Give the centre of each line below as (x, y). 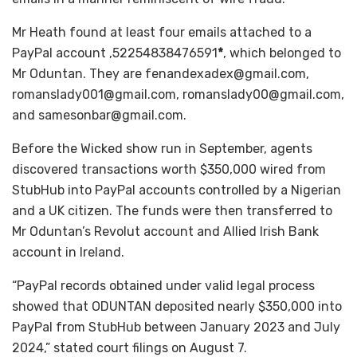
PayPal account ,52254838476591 (115, 53)
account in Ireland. (68, 252)
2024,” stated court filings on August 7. (129, 347)
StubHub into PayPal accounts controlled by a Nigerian (177, 190)
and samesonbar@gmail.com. (99, 115)
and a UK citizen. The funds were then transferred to (172, 210)
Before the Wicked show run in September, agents (162, 148)
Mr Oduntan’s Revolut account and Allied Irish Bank (165, 231)
